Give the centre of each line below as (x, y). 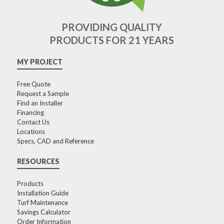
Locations (31, 132)
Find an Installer (40, 103)
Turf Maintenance (42, 203)
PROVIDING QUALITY (112, 27)
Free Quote (33, 84)
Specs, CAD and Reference (55, 141)
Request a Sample (43, 94)
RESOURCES (38, 161)
